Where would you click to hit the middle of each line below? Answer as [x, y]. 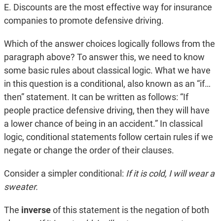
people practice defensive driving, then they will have [107, 110]
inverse [36, 210]
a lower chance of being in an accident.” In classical [103, 124]
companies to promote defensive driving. [84, 21]
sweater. [21, 187]
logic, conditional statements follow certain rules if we [108, 137]
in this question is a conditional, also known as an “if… [107, 84]
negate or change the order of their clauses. [89, 150]
